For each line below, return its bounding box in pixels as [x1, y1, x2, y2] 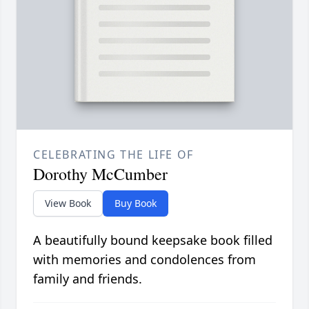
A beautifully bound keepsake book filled [33, 232, 272, 249]
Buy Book [114, 197, 157, 210]
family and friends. [33, 270, 142, 288]
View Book [45, 197, 91, 210]
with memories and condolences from [33, 251, 256, 268]
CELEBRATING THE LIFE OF [33, 147, 194, 163]
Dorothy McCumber [33, 163, 168, 186]
